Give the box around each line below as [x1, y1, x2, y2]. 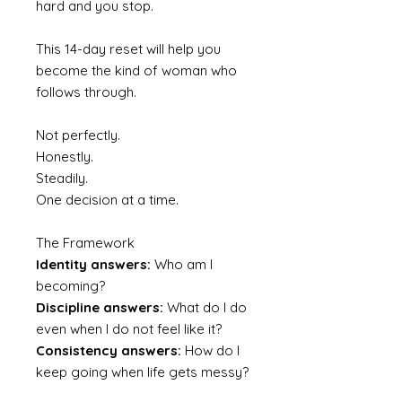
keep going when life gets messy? [36, 363, 249, 381]
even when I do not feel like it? [36, 320, 222, 338]
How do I [181, 342, 240, 360]
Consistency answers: [36, 342, 181, 360]
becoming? [36, 277, 105, 295]
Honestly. [36, 148, 93, 166]
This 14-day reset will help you [36, 40, 221, 58]
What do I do [163, 299, 247, 317]
